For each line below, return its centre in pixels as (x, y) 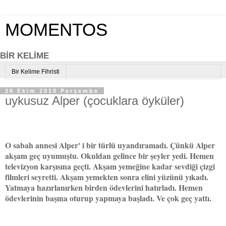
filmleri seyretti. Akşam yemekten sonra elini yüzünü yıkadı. (107, 177)
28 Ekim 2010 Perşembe (52, 91)
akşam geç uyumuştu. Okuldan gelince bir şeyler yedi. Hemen (109, 155)
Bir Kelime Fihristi (36, 72)
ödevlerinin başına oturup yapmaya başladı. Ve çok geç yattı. (108, 198)
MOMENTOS (56, 30)
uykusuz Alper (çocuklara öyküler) (95, 101)
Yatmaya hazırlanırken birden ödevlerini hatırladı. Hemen (104, 187)
